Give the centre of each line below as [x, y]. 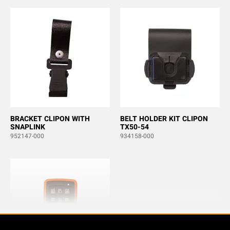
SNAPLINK [28, 127]
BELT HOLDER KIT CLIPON [164, 119]
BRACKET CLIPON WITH [50, 119]
